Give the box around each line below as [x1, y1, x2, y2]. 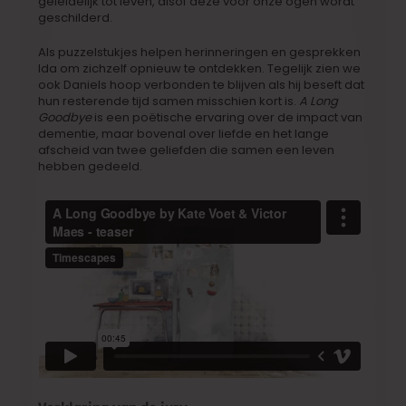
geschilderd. [38, 8, 113, 26]
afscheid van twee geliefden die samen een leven [38, 140, 335, 159]
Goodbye [38, 108, 92, 126]
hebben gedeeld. [38, 157, 143, 175]
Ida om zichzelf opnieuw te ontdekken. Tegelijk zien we [38, 59, 362, 77]
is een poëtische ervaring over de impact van [92, 108, 363, 126]
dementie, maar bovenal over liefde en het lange [38, 124, 330, 142]
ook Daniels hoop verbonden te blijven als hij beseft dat [38, 75, 365, 93]
